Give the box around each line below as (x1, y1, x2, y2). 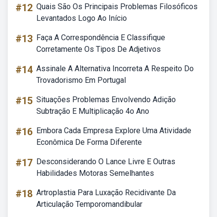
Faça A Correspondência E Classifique (36, 33, 165, 42)
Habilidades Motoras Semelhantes (36, 169, 154, 178)
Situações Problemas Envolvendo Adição (36, 95, 176, 104)
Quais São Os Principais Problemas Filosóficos (36, 2, 198, 11)
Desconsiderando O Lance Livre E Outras (36, 157, 175, 166)
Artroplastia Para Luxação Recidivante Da (36, 188, 176, 197)
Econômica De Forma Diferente (36, 138, 142, 147)
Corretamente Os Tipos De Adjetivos (36, 45, 161, 54)
